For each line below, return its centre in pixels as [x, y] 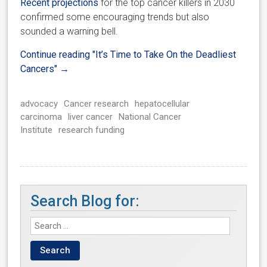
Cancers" [39, 69]
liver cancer [91, 117]
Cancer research [97, 104]
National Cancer [150, 117]
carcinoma [41, 117]
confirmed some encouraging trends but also [115, 17]
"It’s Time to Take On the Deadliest [164, 55]
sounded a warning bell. [69, 31]
